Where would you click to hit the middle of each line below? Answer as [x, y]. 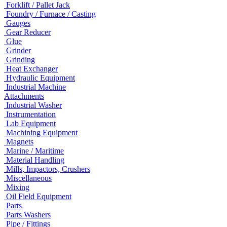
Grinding [21, 59]
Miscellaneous [29, 178]
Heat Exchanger [32, 68]
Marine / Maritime [35, 150]
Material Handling [35, 160]
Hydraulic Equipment [41, 78]
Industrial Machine [36, 87]
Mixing [18, 187]
